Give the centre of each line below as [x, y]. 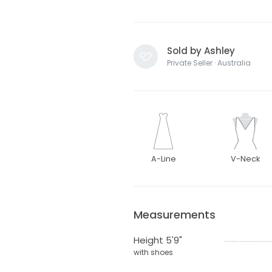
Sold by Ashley [201, 50]
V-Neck [246, 158]
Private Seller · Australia [209, 63]
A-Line [163, 158]
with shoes [153, 252]
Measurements [174, 214]
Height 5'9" [158, 240]
